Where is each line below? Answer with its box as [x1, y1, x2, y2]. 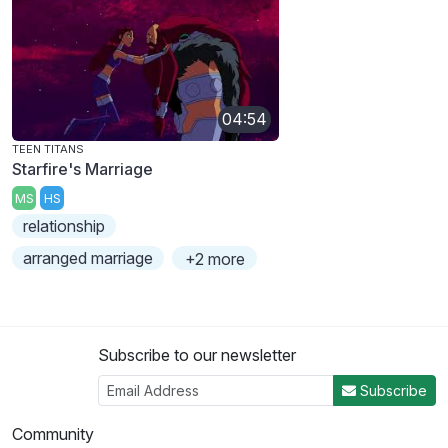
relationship [23, 216, 106, 237]
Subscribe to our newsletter [98, 345, 296, 366]
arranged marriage [23, 248, 154, 269]
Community [12, 424, 94, 445]
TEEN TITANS [12, 141, 84, 156]
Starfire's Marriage [12, 158, 153, 179]
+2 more [184, 249, 245, 270]
